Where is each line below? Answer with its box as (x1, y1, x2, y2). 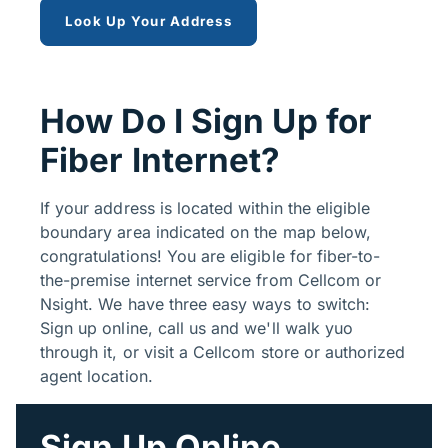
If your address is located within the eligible (40, 198, 371, 219)
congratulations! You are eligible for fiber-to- (40, 246, 381, 267)
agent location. (40, 366, 153, 387)
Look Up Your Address (65, 13, 232, 30)
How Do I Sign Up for (40, 101, 373, 142)
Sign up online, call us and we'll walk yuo (40, 318, 354, 339)
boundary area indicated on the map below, (40, 222, 372, 243)
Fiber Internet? (40, 140, 281, 181)
